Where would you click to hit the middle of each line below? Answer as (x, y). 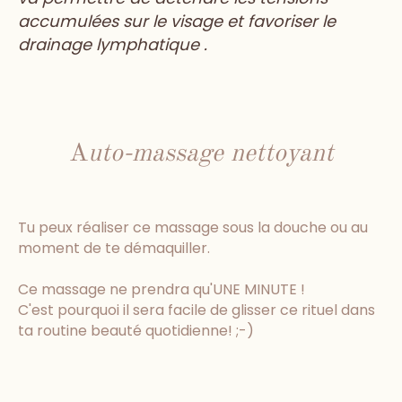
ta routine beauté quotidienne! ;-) (136, 331)
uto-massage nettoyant (210, 155)
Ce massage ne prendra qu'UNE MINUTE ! (162, 290)
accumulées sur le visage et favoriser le (177, 22)
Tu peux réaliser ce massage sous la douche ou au (193, 228)
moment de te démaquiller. (114, 249)
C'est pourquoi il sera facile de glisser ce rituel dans (197, 310)
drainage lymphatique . (113, 45)
